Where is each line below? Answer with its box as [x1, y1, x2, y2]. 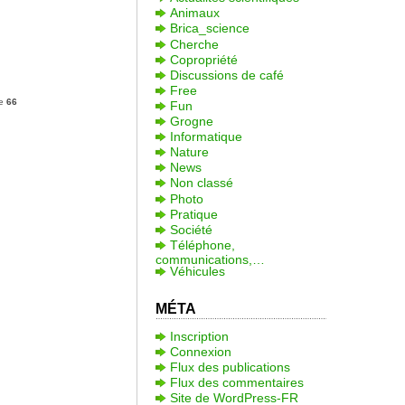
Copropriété [169, 52, 238, 67]
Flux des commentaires [169, 375, 304, 391]
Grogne [169, 114, 213, 129]
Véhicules [169, 263, 225, 278]
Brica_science [169, 21, 250, 36]
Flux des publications [169, 360, 290, 375]
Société [169, 221, 212, 237]
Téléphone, [169, 237, 235, 252]
